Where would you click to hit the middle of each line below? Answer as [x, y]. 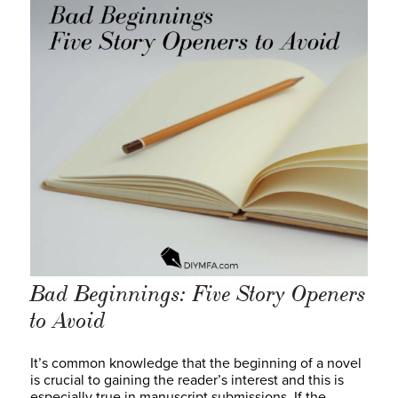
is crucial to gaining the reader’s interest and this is [187, 381]
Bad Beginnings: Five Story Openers [198, 295]
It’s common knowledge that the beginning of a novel [196, 364]
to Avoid [68, 321]
